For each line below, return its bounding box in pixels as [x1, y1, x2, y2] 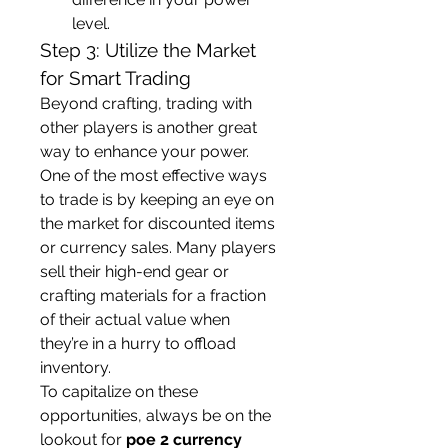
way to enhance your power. [40, 142, 249, 161]
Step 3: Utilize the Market [40, 39, 256, 61]
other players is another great [40, 118, 257, 137]
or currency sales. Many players [40, 238, 276, 257]
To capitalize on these [40, 382, 198, 401]
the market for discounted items [40, 214, 275, 233]
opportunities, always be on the [40, 406, 271, 425]
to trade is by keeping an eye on [40, 190, 274, 209]
